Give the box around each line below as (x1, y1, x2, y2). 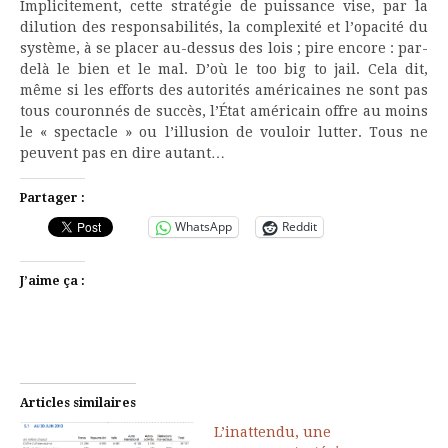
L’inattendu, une (214, 423, 331, 440)
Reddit (282, 218, 317, 236)
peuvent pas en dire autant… (20, 144, 225, 161)
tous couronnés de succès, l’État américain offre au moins (20, 102, 428, 119)
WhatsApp (175, 218, 232, 236)
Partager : (20, 190, 85, 205)
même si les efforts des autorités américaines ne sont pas (20, 81, 428, 98)
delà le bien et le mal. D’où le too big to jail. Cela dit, (20, 60, 428, 77)
